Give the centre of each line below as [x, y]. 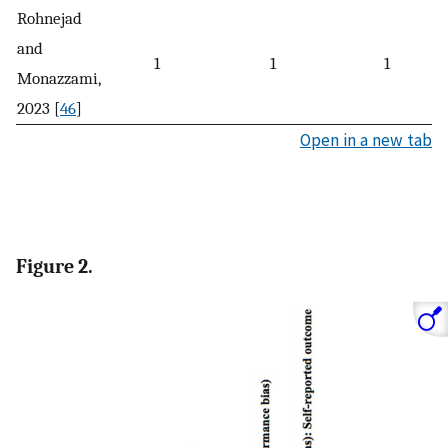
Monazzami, [59, 77]
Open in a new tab [366, 139]
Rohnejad [49, 17]
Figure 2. [54, 267]
